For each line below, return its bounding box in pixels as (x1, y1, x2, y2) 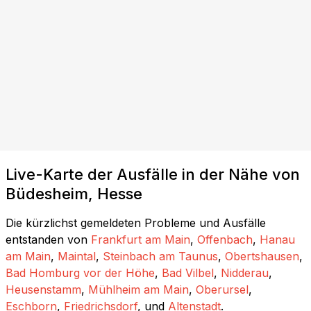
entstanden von (6, 232, 87, 246)
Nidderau (221, 265, 269, 280)
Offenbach (197, 232, 253, 246)
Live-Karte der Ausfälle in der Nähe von (6, 165, 300, 183)
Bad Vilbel (162, 265, 214, 280)
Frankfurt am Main (91, 232, 190, 246)
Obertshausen (225, 249, 299, 263)
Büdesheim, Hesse (6, 184, 142, 203)
